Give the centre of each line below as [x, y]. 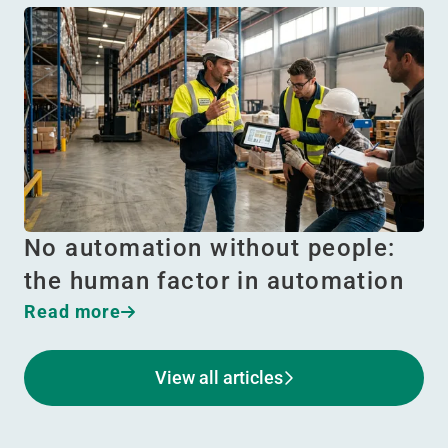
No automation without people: [210, 248]
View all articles [219, 377]
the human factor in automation [214, 281]
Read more [73, 311]
